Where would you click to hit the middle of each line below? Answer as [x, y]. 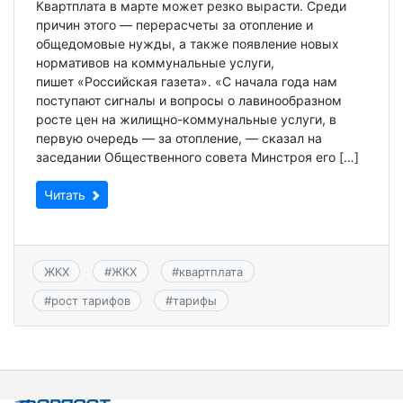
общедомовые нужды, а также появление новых [188, 44]
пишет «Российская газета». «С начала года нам [187, 82]
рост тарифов [90, 300]
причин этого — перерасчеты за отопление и [175, 25]
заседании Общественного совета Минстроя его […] [197, 157]
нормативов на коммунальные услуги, [155, 63]
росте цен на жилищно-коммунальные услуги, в [186, 120]
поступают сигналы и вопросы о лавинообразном [189, 101]
